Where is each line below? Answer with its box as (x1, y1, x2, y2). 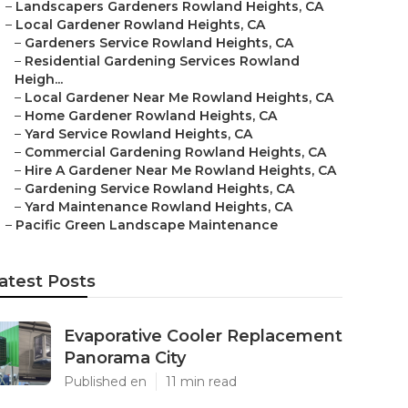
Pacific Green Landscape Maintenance (15, 217, 278, 233)
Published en (64, 373, 147, 390)
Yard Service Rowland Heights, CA (25, 126, 252, 142)
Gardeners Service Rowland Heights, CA (25, 35, 293, 51)
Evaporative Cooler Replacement (64, 326, 342, 346)
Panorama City (64, 348, 186, 368)
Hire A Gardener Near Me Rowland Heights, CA (25, 162, 336, 178)
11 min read (166, 373, 237, 390)
